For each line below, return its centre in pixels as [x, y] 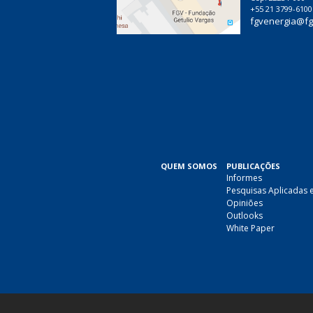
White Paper [250, 228]
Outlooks [245, 215]
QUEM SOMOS [189, 166]
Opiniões [245, 203]
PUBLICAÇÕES [253, 166]
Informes [244, 177]
